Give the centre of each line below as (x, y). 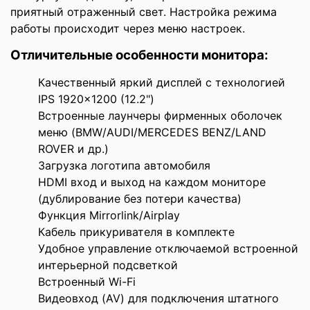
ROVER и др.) (73, 148)
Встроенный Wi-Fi (87, 281)
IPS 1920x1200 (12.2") (96, 99)
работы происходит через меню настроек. (128, 28)
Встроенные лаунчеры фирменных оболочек (160, 115)
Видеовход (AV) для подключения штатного (158, 298)
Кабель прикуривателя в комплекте (136, 231)
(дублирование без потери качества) (140, 198)
